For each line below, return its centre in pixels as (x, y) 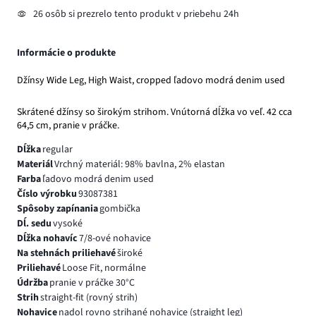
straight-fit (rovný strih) (89, 298)
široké (129, 254)
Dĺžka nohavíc (47, 239)
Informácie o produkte (66, 53)
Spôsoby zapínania (57, 209)
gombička (120, 209)
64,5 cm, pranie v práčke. (68, 126)
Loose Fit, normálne (104, 268)
